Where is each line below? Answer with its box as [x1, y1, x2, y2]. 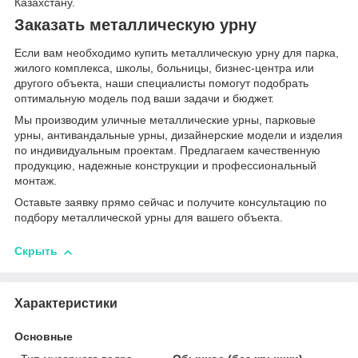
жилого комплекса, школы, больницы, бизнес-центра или [14, 62, 314, 75]
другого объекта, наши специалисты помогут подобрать [14, 77, 308, 90]
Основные [14, 329, 73, 343]
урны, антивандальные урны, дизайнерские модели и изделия [14, 129, 343, 142]
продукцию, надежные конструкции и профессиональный [14, 159, 316, 173]
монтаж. [14, 174, 57, 188]
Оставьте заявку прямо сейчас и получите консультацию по [14, 196, 327, 209]
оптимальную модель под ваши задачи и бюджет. [14, 92, 274, 105]
